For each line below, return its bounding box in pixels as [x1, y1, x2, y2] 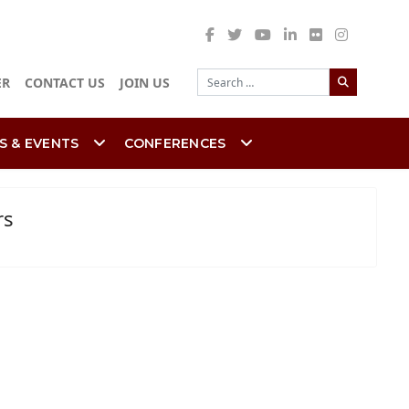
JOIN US [120, 74, 170, 92]
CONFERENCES [123, 135, 226, 152]
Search [329, 58, 376, 79]
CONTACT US [25, 74, 105, 92]
